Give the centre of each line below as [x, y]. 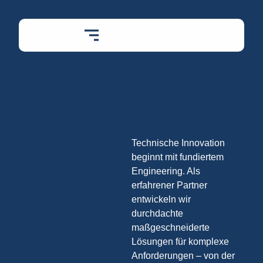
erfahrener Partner [169, 185]
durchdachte [157, 213]
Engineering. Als [166, 171]
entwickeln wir [161, 199]
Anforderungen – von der [183, 256]
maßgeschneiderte [171, 227]
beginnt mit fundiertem [178, 157]
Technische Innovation [178, 143]
